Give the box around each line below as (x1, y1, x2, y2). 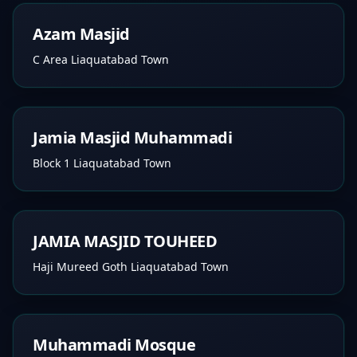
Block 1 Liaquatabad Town (33, 155, 171, 171)
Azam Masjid (33, 23, 130, 45)
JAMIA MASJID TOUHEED (33, 230, 217, 252)
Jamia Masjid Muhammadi (33, 127, 232, 148)
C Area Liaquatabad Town (33, 52, 169, 67)
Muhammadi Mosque (33, 334, 195, 355)
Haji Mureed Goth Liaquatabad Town (33, 259, 229, 274)
